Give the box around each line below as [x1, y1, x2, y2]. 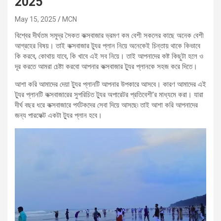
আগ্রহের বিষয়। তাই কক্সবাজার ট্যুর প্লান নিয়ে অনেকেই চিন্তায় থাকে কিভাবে [15, 41, 200, 50]
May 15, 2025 [15, 15, 56, 23]
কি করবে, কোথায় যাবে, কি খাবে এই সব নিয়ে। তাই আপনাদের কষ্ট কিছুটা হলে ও [15, 51, 203, 61]
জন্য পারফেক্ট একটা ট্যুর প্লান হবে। [15, 110, 102, 120]
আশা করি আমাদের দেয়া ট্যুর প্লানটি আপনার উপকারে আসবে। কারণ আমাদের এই [15, 79, 206, 89]
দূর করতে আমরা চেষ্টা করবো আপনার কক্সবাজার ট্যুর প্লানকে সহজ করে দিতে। [15, 62, 197, 71]
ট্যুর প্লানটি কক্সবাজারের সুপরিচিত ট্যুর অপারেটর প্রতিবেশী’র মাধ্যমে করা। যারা [15, 90, 203, 99]
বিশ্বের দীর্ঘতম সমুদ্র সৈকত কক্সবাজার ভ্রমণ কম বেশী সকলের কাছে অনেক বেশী [15, 31, 204, 40]
